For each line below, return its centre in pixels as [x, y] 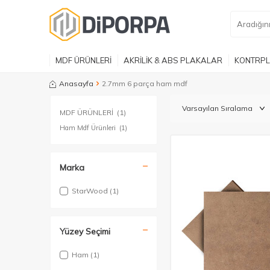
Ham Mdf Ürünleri [89, 128]
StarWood [91, 191]
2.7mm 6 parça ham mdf [145, 83]
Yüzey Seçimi [85, 231]
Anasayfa [76, 83]
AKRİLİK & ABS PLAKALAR [173, 60]
